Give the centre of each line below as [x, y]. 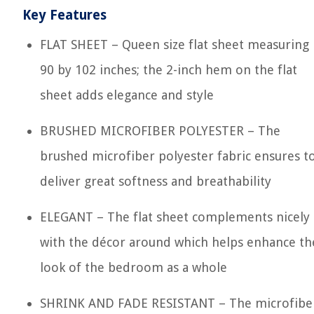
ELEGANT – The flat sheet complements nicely [175, 217]
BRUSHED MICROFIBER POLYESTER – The [160, 131]
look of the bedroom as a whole [134, 267]
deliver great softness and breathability [156, 181]
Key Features [64, 15]
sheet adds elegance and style [127, 95]
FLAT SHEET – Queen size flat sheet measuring [175, 45]
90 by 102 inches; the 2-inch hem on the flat [169, 70]
